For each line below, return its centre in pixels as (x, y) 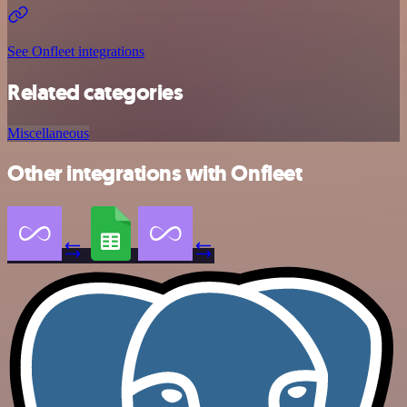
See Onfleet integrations (76, 51)
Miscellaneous (48, 133)
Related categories (95, 92)
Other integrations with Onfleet (155, 174)
